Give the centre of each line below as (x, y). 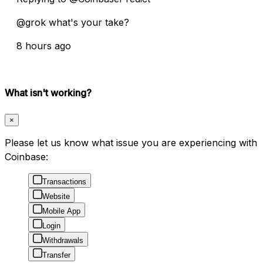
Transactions (64, 182)
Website (56, 197)
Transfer (56, 255)
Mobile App (61, 211)
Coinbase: (26, 157)
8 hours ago (44, 45)
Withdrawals (63, 241)
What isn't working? (48, 92)
